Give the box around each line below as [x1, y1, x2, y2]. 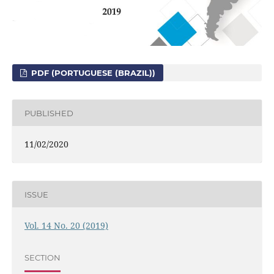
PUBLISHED [24, 108, 73, 118]
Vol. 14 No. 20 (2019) [24, 220, 108, 232]
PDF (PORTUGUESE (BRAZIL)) [29, 68, 156, 78]
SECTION [24, 252, 61, 262]
